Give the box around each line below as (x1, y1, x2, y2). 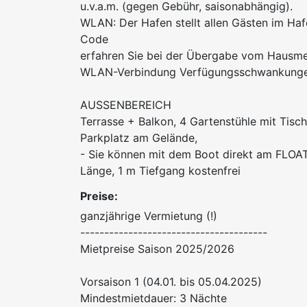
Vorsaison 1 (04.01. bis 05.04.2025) (80, 275, 262, 289)
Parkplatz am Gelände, (80, 131, 197, 145)
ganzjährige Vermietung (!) (80, 209, 217, 223)
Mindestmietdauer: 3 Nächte (80, 291, 227, 306)
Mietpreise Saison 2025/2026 (80, 242, 234, 256)
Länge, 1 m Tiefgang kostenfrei (80, 164, 241, 178)
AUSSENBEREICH (80, 98, 171, 112)
